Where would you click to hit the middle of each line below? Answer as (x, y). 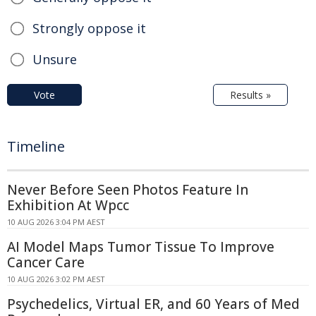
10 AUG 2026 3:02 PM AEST (56, 279)
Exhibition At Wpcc (68, 205)
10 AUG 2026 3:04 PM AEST (56, 221)
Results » (250, 95)
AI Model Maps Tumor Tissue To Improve (141, 247)
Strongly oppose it (89, 28)
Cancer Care (46, 262)
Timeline (36, 146)
